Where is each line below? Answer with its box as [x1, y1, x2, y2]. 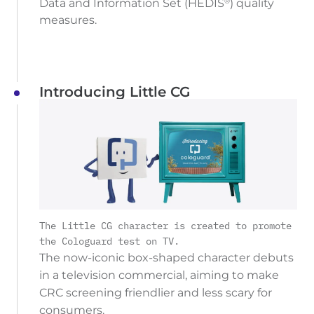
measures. [39, 13, 97, 27]
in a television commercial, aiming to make [39, 268, 279, 282]
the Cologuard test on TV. [39, 234, 179, 247]
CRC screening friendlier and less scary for [39, 285, 272, 299]
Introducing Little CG [39, 83, 190, 101]
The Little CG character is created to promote [39, 219, 292, 232]
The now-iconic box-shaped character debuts [39, 250, 294, 264]
